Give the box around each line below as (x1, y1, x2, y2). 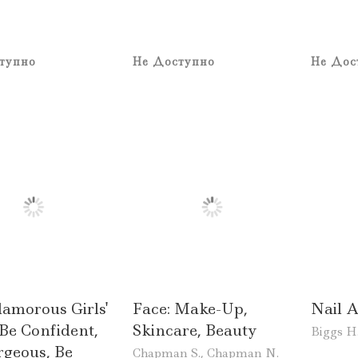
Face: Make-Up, (132, 298, 248, 319)
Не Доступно (132, 54, 215, 70)
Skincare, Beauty (132, 320, 257, 340)
